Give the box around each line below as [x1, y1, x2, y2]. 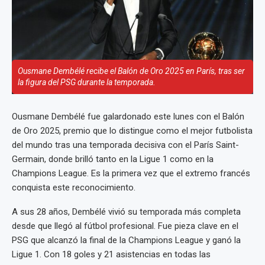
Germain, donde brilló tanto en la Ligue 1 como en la [12, 154, 214, 164]
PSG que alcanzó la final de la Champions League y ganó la [12, 235, 241, 245]
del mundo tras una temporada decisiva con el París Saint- [12, 140, 239, 150]
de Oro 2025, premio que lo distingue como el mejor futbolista [12, 125, 253, 136]
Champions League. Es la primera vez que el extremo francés [12, 168, 250, 179]
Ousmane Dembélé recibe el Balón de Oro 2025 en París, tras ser [18, 66, 245, 76]
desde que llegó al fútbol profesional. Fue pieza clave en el [12, 221, 238, 231]
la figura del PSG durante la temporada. [18, 77, 156, 87]
